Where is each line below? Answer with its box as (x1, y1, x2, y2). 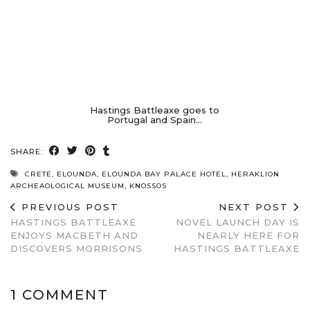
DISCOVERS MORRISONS (10, 242, 143, 254)
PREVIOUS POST (17, 201, 119, 212)
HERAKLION (231, 169, 280, 179)
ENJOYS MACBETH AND (10, 229, 138, 241)
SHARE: (10, 146, 46, 156)
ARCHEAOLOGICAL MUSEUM (10, 181, 125, 190)
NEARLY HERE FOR (197, 229, 300, 241)
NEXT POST (219, 201, 293, 212)
